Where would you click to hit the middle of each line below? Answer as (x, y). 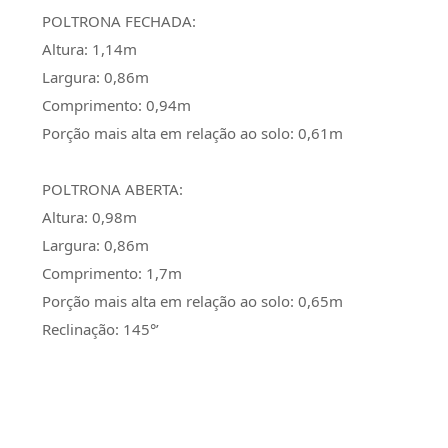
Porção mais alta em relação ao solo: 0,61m (192, 133)
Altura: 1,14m (89, 49)
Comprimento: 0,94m (116, 105)
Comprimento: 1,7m (112, 273)
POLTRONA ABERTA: (112, 189)
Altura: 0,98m (89, 217)
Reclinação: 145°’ (100, 329)
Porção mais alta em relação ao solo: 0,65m (192, 301)
